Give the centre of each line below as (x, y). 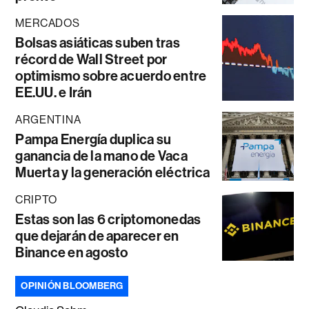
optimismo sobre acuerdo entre (111, 76)
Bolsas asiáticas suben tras (98, 42)
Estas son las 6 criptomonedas (108, 219)
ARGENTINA (48, 119)
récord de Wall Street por (91, 59)
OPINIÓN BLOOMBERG (72, 286)
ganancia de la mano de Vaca (101, 156)
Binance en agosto (72, 252)
